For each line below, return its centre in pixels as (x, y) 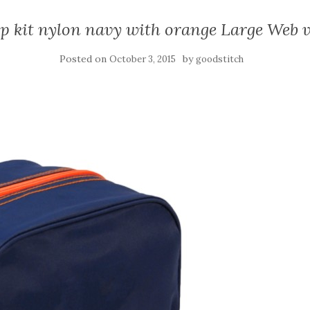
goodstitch (220, 59)
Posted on (84, 59)
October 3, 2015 (143, 59)
